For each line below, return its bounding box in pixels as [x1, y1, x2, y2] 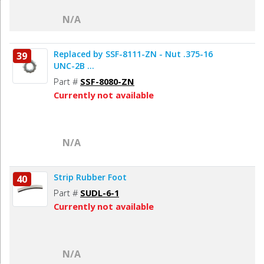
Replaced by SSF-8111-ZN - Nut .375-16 [54, 48, 213, 60]
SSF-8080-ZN [80, 75, 134, 88]
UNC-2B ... [54, 60, 94, 72]
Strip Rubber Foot [54, 171, 127, 183]
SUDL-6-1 [80, 187, 119, 199]
